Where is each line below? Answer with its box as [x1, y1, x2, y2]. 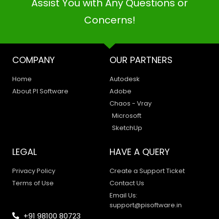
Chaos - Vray [109, 98, 152, 108]
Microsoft [112, 110, 141, 120]
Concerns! [84, 13, 135, 27]
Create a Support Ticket [109, 166, 185, 175]
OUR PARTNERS [109, 53, 173, 66]
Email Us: [109, 190, 137, 200]
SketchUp [112, 123, 142, 132]
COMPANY [12, 53, 55, 66]
